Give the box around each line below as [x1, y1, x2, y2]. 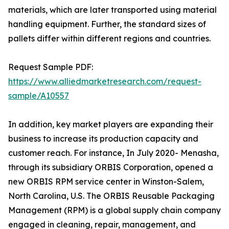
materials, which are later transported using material [8, 5, 217, 15]
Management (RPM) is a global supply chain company [8, 205, 221, 216]
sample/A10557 [8, 90, 69, 101]
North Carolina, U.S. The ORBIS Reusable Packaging [8, 191, 215, 201]
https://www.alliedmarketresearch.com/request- [8, 76, 201, 87]
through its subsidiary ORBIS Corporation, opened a [8, 162, 213, 173]
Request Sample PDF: [8, 62, 93, 73]
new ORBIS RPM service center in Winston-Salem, [8, 176, 204, 187]
